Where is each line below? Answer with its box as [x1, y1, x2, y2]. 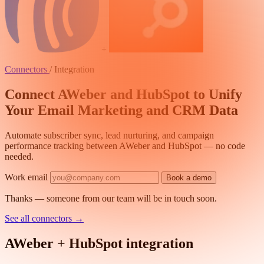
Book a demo [166, 173, 212, 182]
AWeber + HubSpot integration [5, 235, 193, 251]
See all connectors [5, 213, 74, 223]
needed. [5, 151, 34, 161]
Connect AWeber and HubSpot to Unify [5, 86, 242, 102]
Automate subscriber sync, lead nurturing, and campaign [5, 130, 214, 140]
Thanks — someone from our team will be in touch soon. [5, 193, 217, 203]
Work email [5, 171, 48, 182]
